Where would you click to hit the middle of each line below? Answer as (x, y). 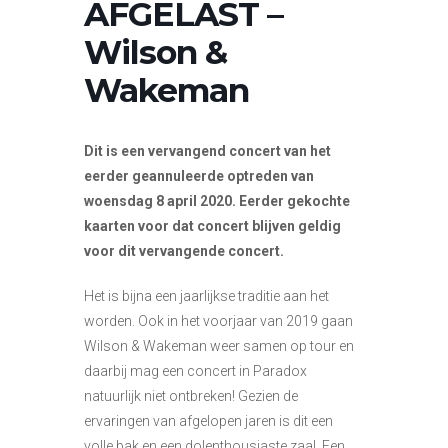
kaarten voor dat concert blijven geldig (212, 225)
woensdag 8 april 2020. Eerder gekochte (217, 200)
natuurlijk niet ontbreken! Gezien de (191, 395)
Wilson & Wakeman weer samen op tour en (219, 345)
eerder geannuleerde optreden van (199, 175)
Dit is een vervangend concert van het (207, 150)
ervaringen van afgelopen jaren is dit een (208, 420)
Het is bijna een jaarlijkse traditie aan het (206, 295)
